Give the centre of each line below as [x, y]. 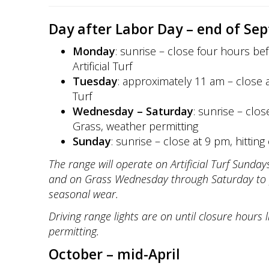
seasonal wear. [83, 194]
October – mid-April [114, 254]
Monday [94, 51]
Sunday [92, 141]
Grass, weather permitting [135, 126]
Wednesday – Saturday [133, 111]
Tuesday [95, 81]
